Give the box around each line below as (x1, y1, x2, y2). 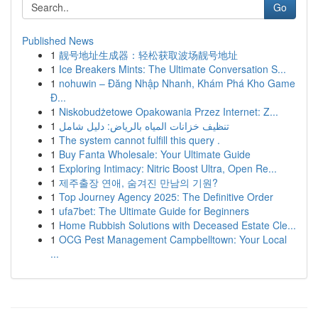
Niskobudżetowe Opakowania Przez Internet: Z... (59, 104, 278, 119)
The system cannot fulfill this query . (59, 133, 220, 147)
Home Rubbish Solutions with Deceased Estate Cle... (59, 218, 296, 232)
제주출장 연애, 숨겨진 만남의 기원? (59, 175, 218, 190)
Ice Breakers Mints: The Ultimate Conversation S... (59, 62, 286, 76)
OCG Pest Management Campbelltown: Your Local (59, 232, 287, 246)
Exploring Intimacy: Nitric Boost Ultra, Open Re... (59, 161, 277, 175)
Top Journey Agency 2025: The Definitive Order (59, 190, 273, 204)
